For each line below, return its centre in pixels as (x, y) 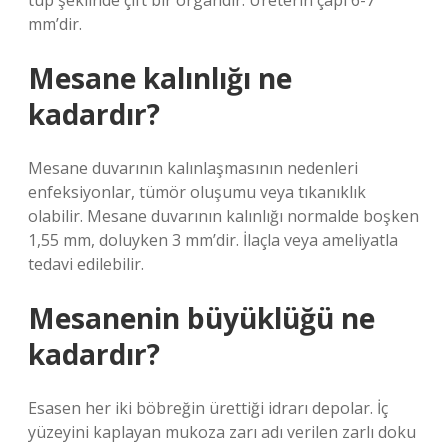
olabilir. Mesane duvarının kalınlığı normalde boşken (223, 216)
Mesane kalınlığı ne (160, 78)
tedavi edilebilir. (86, 264)
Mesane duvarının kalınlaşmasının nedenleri (193, 168)
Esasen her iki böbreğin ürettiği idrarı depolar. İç (208, 408)
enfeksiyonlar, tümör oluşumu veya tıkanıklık (197, 192)
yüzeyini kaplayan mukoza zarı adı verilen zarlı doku (222, 432)
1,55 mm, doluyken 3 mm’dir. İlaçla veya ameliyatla (213, 240)
